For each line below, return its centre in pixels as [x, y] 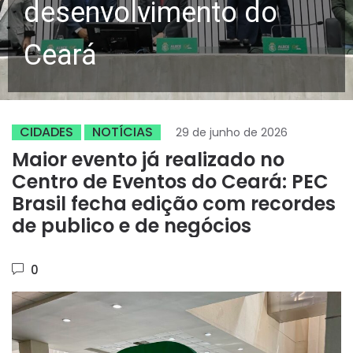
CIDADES [46, 132]
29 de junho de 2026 [232, 132]
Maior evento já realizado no [148, 160]
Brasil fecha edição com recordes [174, 204]
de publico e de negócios [132, 226]
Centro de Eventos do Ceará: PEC [170, 182]
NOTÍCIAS [123, 132]
